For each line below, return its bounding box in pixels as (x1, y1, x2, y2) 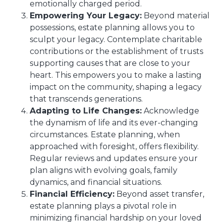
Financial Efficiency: (30, 189, 114, 199)
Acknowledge (142, 106, 199, 115)
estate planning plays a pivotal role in (30, 201, 176, 211)
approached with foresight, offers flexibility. (30, 142, 199, 151)
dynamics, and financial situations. (30, 177, 162, 187)
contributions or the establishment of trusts (30, 47, 203, 56)
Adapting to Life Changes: (30, 106, 142, 115)
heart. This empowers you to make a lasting (30, 70, 202, 80)
